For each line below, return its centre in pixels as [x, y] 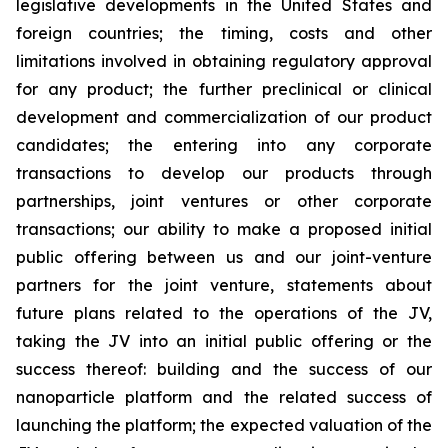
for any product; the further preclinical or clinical [224, 88]
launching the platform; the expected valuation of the [224, 424]
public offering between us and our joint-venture [224, 256]
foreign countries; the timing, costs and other [224, 32]
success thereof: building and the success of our [224, 368]
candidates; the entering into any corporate [224, 144]
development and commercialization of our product [224, 116]
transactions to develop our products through [224, 172]
